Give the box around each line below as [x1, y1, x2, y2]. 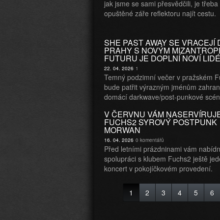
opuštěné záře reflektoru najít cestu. [104, 8, 216, 18]
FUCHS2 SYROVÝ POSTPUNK [104, 116, 217, 128]
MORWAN [104, 124, 140, 136]
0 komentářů [136, 137, 164, 143]
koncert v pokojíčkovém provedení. [104, 164, 215, 173]
